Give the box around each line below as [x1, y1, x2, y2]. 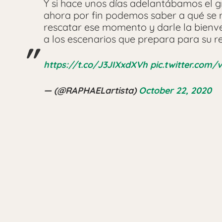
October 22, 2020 [139, 84, 212, 96]
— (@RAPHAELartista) [44, 84, 139, 96]
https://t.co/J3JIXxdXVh [44, 58, 148, 70]
